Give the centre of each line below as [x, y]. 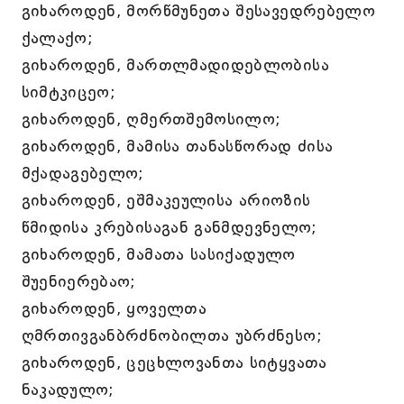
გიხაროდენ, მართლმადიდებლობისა [175, 65]
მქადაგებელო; [83, 173]
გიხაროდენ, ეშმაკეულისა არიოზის [166, 200]
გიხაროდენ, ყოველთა [114, 308]
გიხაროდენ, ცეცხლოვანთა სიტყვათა [174, 363]
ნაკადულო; [68, 390]
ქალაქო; [57, 38]
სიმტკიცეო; [69, 92]
